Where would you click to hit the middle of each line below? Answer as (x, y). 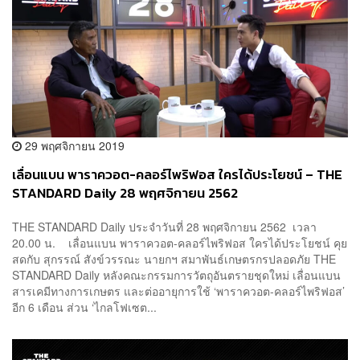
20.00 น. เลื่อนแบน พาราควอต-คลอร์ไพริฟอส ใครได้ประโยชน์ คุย (180, 242)
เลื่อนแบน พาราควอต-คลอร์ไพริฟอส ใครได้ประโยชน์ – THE (177, 175)
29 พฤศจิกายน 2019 (73, 146)
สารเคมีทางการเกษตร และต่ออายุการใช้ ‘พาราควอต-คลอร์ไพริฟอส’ (178, 290)
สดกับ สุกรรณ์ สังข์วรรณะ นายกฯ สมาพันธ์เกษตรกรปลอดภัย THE (174, 258)
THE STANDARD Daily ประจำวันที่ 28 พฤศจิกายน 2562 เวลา (164, 226)
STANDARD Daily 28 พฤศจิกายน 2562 (125, 194)
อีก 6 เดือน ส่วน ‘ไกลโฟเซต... (84, 307)
